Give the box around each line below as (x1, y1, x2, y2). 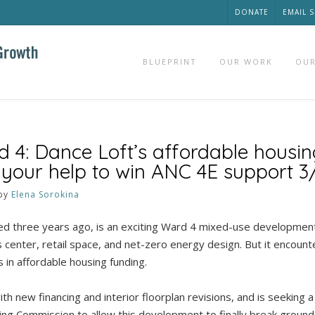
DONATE (235, 7, 269, 17)
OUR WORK (219, 56, 273, 67)
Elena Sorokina (11, 188, 79, 200)
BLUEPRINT (143, 56, 197, 67)
